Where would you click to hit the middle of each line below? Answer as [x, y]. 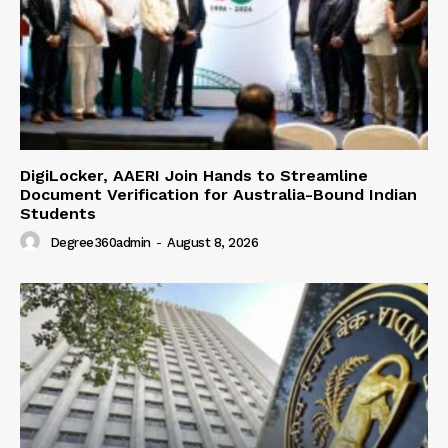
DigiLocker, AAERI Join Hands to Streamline [194, 176]
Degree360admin [100, 243]
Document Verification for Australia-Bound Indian [218, 195]
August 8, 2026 [212, 243]
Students [58, 214]
